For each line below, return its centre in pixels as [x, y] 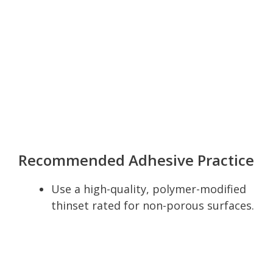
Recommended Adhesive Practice [136, 160]
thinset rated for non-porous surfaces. [153, 205]
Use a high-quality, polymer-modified [149, 189]
